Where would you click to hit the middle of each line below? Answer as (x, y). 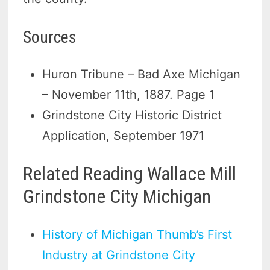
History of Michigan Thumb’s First (137, 234)
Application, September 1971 (124, 136)
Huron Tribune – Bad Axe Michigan (142, 74)
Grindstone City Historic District (132, 115)
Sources (50, 37)
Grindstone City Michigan (117, 196)
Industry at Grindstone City (119, 255)
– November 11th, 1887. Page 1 (129, 95)
